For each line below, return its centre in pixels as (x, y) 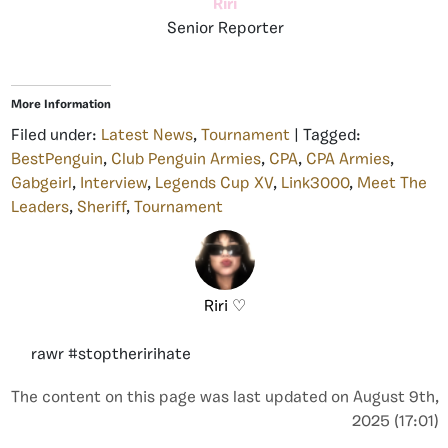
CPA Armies (348, 159)
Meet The (392, 183)
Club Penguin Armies (186, 159)
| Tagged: (325, 135)
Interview (113, 183)
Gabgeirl (41, 183)
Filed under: (56, 135)
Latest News (147, 135)
